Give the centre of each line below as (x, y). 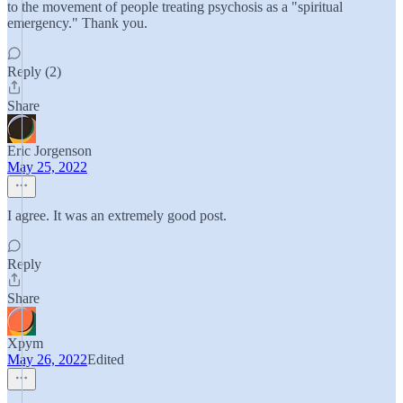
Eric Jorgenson (49, 151)
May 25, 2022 (47, 167)
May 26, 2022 (47, 359)
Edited (106, 359)
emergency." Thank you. (77, 23)
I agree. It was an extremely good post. (117, 215)
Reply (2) (34, 72)
